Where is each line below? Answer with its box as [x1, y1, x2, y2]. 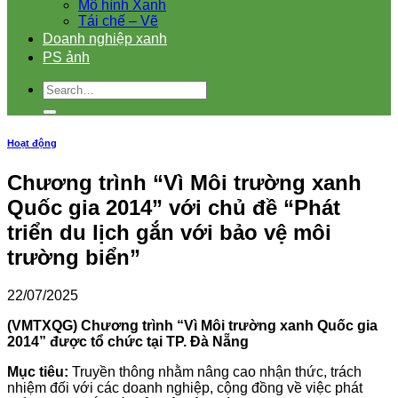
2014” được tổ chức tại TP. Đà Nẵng [7, 333, 249, 349]
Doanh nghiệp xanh [43, 31, 167, 46]
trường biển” [7, 244, 140, 269]
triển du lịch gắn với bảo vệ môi [7, 219, 331, 244]
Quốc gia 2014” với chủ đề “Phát [7, 195, 340, 219]
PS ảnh [43, 50, 90, 65]
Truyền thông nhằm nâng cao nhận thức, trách [68, 363, 362, 379]
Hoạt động [7, 137, 57, 148]
